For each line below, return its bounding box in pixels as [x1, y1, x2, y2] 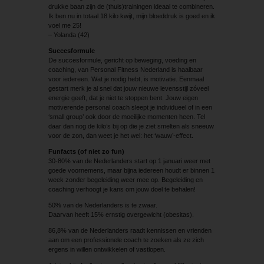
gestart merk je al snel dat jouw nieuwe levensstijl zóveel [48, 84, 209, 92]
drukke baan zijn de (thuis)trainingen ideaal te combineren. [48, 2, 214, 10]
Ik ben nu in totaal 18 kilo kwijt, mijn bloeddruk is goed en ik [48, 12, 215, 19]
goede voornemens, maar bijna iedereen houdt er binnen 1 [48, 166, 214, 174]
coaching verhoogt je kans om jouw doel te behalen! [48, 185, 196, 193]
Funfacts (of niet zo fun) [48, 147, 124, 155]
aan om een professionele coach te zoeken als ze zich [48, 236, 204, 243]
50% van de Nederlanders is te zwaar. [48, 201, 157, 209]
